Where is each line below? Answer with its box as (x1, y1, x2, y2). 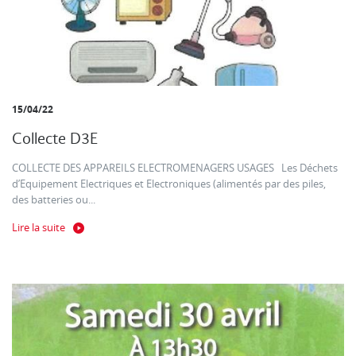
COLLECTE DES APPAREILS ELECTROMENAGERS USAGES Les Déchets (12, 161, 338, 174)
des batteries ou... (12, 193, 95, 206)
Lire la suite (12, 221, 65, 234)
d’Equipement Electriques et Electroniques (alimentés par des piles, (12, 177, 326, 190)
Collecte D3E (12, 129, 98, 148)
